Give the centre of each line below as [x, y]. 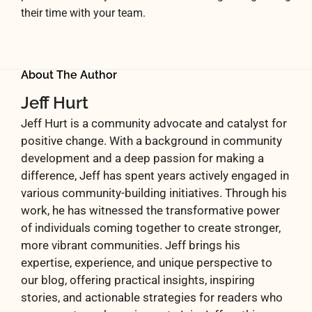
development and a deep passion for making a [142, 158]
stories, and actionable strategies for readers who [152, 298]
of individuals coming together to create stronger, [151, 228]
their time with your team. [83, 14]
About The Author [69, 75]
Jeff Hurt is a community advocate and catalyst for [154, 124]
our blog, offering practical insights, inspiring [138, 280]
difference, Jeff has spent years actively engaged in [155, 176]
